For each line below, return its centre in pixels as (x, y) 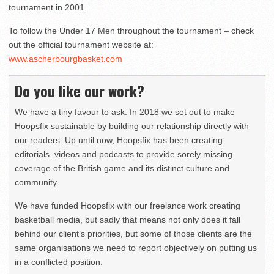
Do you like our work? (80, 91)
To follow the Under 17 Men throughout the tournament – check (131, 31)
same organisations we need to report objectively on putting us (136, 248)
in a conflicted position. (59, 262)
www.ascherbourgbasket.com (65, 59)
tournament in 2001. (48, 8)
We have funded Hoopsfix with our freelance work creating (128, 206)
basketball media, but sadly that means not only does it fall (128, 220)
